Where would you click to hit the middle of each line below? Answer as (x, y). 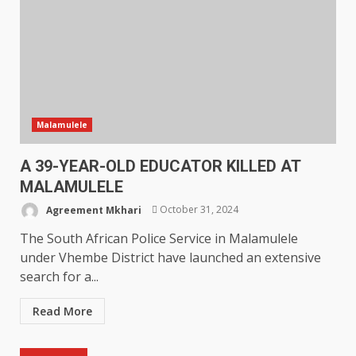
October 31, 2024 (198, 210)
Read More (62, 311)
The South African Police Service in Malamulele (159, 238)
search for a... (59, 276)
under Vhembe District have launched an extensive (170, 257)
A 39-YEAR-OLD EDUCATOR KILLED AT (160, 166)
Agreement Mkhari (93, 210)
